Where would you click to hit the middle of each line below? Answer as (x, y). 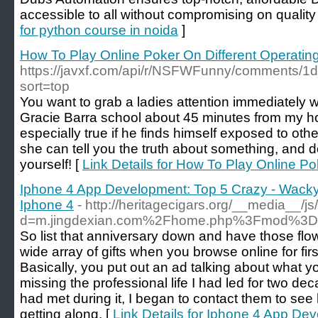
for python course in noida (99, 30)
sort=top (45, 86)
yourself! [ (51, 164)
